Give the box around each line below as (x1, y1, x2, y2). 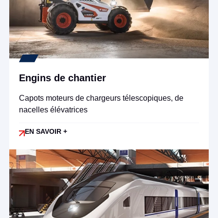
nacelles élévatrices (18, 105, 88, 114)
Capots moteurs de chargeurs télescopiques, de (18, 93, 183, 102)
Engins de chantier (18, 72, 106, 83)
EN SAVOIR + (24, 127, 67, 136)
